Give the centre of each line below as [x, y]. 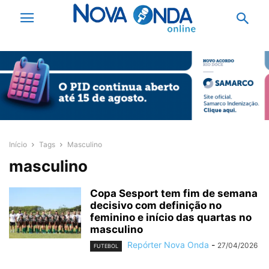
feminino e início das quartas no [171, 218]
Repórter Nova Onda [168, 245]
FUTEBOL [106, 246]
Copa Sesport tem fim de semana [174, 194]
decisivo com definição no [156, 206]
